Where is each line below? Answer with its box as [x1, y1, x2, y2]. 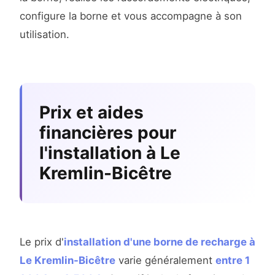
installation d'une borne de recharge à [64, 236, 255, 249]
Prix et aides [39, 102, 144, 123]
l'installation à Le [39, 142, 180, 164]
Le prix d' [20, 236, 64, 249]
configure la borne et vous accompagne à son [20, 10, 242, 23]
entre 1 [215, 254, 250, 267]
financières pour [39, 122, 176, 144]
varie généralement [115, 254, 215, 267]
